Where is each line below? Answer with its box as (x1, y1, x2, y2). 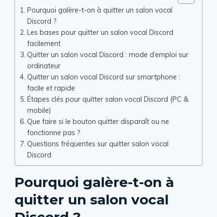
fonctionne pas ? (27, 128, 80, 137)
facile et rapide (27, 83, 75, 93)
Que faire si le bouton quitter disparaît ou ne (27, 117, 169, 126)
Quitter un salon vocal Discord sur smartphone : (27, 72, 180, 81)
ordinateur (27, 61, 61, 70)
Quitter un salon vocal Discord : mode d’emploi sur (27, 50, 188, 59)
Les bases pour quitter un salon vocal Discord (27, 28, 173, 37)
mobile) (27, 106, 51, 115)
